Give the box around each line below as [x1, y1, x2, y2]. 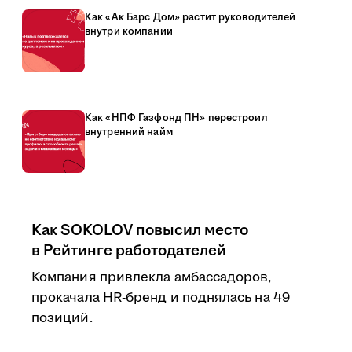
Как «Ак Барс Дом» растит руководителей [85, 10, 296, 24]
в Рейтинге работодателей [31, 240, 226, 262]
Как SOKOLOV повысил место [31, 219, 248, 241]
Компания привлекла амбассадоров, [31, 268, 272, 287]
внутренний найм [85, 125, 173, 139]
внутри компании [85, 24, 173, 38]
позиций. [31, 309, 93, 328]
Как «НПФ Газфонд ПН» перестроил [85, 111, 268, 125]
